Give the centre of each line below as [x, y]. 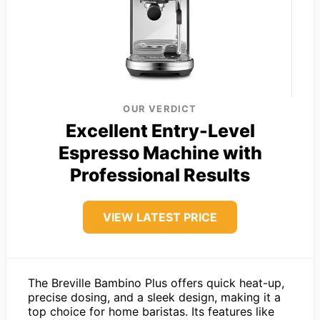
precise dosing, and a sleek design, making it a [154, 297]
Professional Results [160, 175]
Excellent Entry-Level [160, 131]
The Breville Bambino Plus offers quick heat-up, [156, 283]
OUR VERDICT [160, 109]
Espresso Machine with [160, 153]
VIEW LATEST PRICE [160, 217]
